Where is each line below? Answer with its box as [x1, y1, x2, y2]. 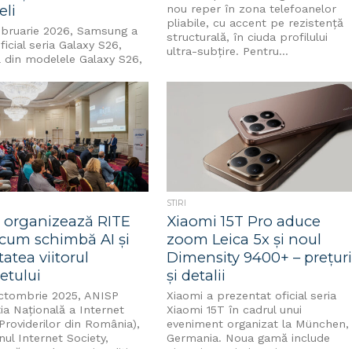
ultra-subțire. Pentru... [167, 45, 289, 57]
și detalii [167, 266, 226, 284]
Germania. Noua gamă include [167, 332, 331, 344]
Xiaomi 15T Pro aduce [167, 212, 321, 230]
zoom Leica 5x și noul [167, 230, 322, 248]
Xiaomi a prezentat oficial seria [167, 289, 337, 302]
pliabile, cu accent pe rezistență [167, 16, 344, 29]
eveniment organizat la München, [167, 317, 350, 330]
